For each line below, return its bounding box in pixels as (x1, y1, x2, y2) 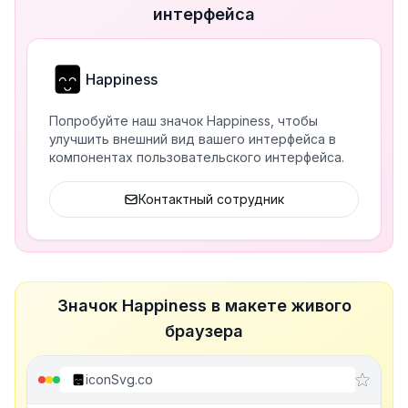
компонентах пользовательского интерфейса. (49, 149, 344, 165)
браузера (165, 321, 243, 341)
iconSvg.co (86, 372, 153, 387)
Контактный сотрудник (138, 191, 284, 207)
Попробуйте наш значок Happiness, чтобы (49, 113, 318, 128)
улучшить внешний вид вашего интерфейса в (49, 131, 336, 147)
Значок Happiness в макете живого (56, 296, 352, 315)
